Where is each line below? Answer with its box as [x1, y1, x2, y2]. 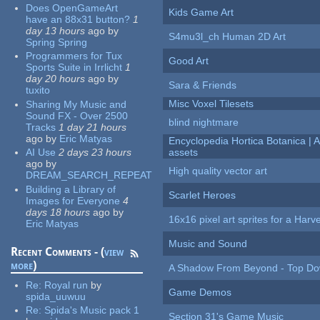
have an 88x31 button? [26, 13, 131, 25]
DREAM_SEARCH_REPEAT [26, 169, 153, 181]
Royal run [44, 279, 89, 291]
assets [169, 146, 199, 159]
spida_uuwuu [26, 290, 86, 302]
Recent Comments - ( [11, 244, 105, 259]
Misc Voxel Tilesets [169, 98, 254, 110]
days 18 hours [26, 206, 91, 218]
